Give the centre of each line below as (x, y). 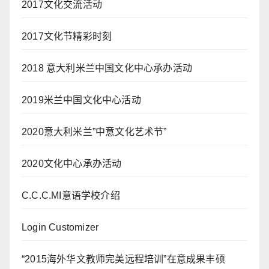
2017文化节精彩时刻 (67, 37)
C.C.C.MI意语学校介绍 (71, 196)
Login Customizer (60, 228)
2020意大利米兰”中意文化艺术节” (94, 132)
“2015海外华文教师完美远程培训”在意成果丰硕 (123, 259)
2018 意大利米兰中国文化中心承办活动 (107, 68)
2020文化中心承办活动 (72, 164)
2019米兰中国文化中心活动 (81, 100)
